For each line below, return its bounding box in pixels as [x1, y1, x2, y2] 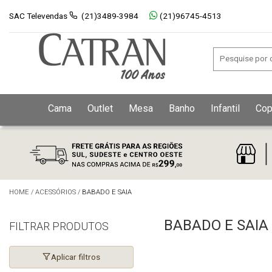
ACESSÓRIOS [35, 188, 76, 197]
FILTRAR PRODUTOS [9, 220, 109, 233]
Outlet [87, 103, 113, 115]
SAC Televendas [9, 11, 67, 21]
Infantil [210, 103, 240, 115]
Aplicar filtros [51, 252, 100, 262]
